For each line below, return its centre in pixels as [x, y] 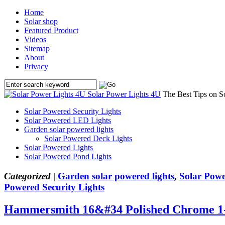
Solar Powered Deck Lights [88, 138]
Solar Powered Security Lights [73, 111]
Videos [35, 39]
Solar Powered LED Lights [68, 120]
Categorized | [30, 176]
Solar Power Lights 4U [124, 94]
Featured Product [51, 30]
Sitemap [37, 48]
